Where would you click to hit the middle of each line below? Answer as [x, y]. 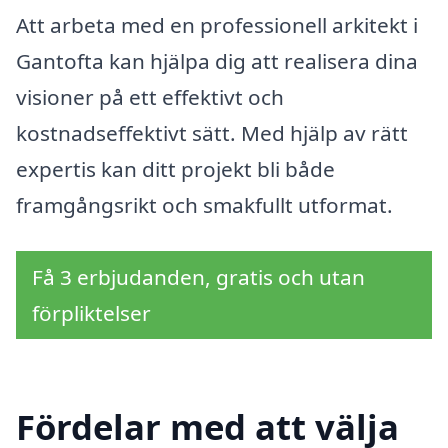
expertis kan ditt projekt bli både [175, 169]
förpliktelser [91, 312]
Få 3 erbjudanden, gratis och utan [198, 276]
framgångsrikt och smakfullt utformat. [204, 205]
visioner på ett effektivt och [150, 97]
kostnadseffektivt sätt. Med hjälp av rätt [212, 133]
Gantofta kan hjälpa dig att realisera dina [217, 61]
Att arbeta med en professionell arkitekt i [217, 25]
